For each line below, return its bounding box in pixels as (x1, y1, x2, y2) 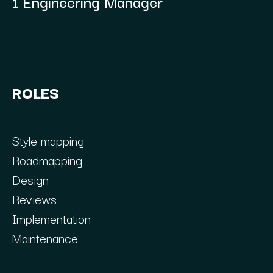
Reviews (12, 188, 57, 208)
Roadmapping (12, 149, 82, 169)
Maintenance (12, 227, 78, 247)
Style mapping (12, 130, 84, 150)
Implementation (12, 208, 91, 228)
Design (12, 169, 49, 189)
